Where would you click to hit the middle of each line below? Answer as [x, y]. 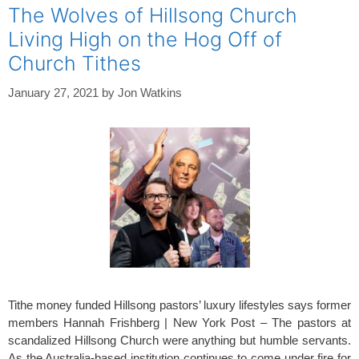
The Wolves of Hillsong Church [153, 15]
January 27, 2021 [53, 92]
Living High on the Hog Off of [145, 39]
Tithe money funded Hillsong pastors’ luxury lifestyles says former [179, 305]
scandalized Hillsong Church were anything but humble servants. [179, 340]
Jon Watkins [150, 92]
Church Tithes [75, 63]
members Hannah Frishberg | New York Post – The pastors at [179, 322]
